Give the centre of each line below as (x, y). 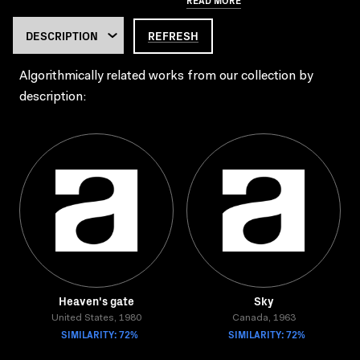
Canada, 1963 (264, 318)
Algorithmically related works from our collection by (166, 76)
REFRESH (173, 35)
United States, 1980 (96, 318)
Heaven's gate (96, 301)
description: (53, 97)
